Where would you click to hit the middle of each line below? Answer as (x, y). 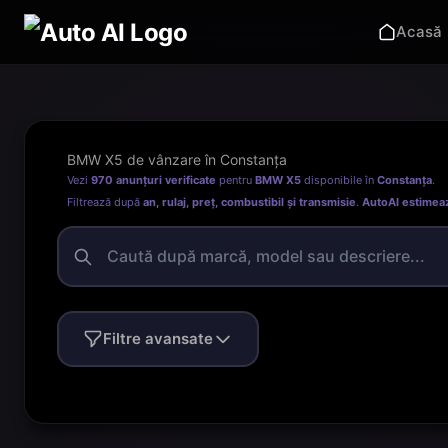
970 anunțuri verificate (153, 180)
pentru (235, 180)
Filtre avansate (158, 338)
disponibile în (339, 180)
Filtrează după (105, 202)
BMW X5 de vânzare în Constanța (177, 159)
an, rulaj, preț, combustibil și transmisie (249, 202)
